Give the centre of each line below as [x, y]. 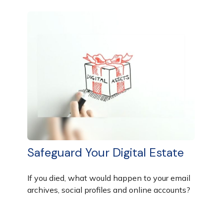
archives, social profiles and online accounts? [109, 190]
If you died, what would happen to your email [109, 178]
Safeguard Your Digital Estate [106, 152]
